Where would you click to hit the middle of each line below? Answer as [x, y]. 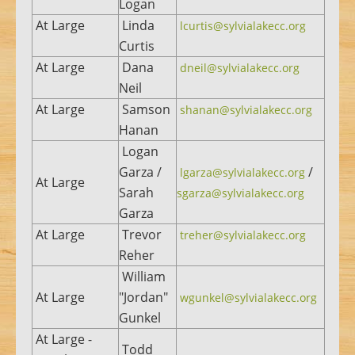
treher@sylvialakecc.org [243, 235]
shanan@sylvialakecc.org [246, 109]
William [142, 276]
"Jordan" [143, 297]
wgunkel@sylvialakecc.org [248, 297]
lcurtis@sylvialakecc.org [243, 25]
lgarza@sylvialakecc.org [242, 172]
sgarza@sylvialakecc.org [240, 193]
